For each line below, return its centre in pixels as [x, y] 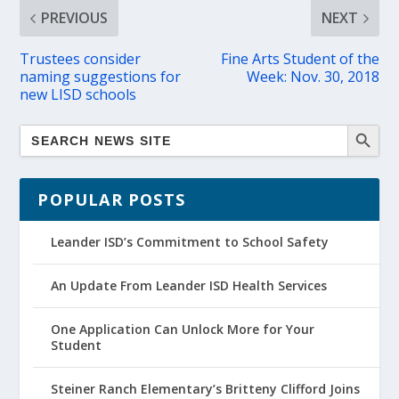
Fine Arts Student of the [300, 59]
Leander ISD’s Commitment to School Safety [190, 242]
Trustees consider [81, 59]
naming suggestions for [101, 77]
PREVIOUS [75, 18]
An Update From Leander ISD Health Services [189, 286]
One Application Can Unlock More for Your [183, 330]
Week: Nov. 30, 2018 [313, 77]
